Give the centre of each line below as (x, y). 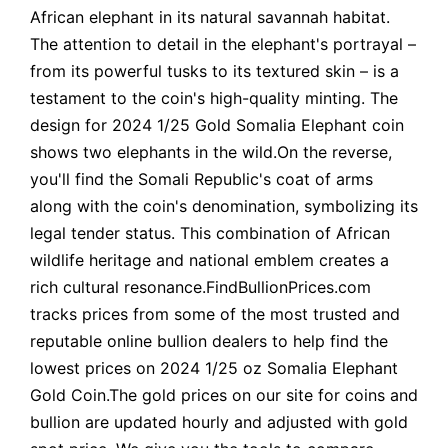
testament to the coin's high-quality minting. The (214, 97)
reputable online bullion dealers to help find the (209, 340)
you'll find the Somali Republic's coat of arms (201, 178)
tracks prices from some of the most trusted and (215, 313)
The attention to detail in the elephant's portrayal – (223, 43)
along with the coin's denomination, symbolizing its (224, 205)
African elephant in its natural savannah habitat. (210, 16)
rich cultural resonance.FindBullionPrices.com (200, 286)
